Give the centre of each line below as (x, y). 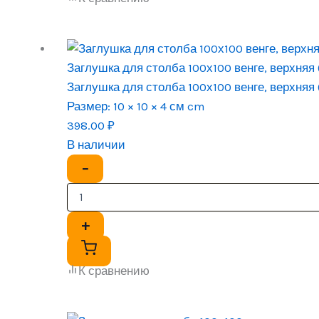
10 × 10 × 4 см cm (158, 106)
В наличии (96, 144)
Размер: (89, 106)
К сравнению (114, 270)
